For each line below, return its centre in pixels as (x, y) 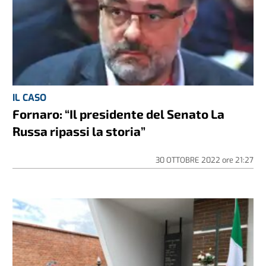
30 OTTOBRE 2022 (189, 160)
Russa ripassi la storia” (79, 131)
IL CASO (30, 98)
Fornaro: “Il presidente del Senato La (119, 114)
